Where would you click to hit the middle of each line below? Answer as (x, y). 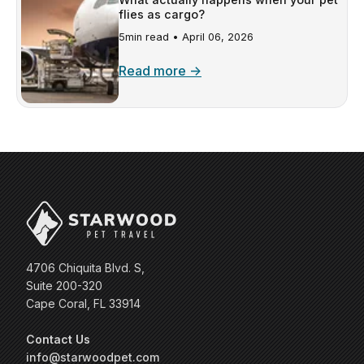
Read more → (160, 70)
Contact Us (58, 339)
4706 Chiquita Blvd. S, (85, 267)
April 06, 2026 (218, 37)
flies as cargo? (162, 14)
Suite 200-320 (64, 285)
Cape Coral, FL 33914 (83, 303)
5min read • (150, 37)
